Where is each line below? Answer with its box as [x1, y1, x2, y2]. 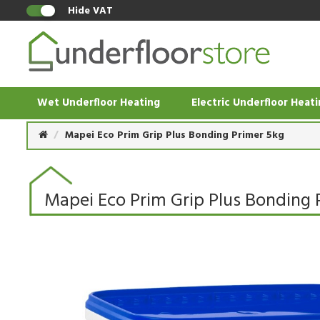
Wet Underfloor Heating [37, 94, 160, 111]
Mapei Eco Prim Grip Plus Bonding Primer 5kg [65, 127, 284, 144]
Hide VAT [68, 3, 113, 19]
